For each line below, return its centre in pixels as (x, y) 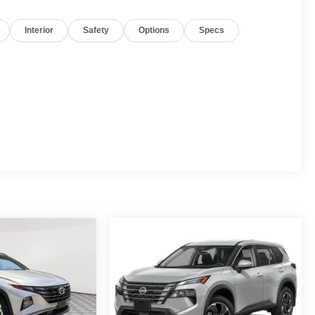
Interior (39, 31)
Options (154, 31)
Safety (96, 31)
